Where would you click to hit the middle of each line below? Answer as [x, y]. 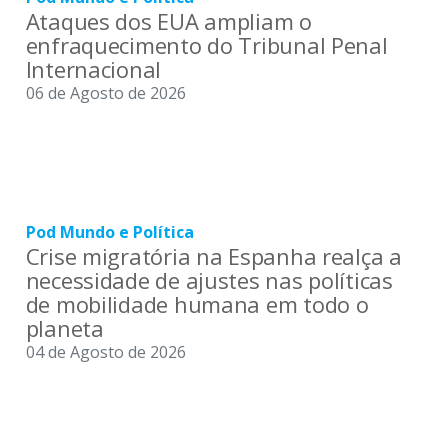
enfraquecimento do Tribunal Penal [206, 45]
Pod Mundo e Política [109, 231]
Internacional [93, 69]
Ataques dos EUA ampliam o [168, 21]
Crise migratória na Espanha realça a [213, 255]
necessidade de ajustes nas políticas [209, 279]
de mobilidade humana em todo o [197, 303]
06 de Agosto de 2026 [105, 93]
